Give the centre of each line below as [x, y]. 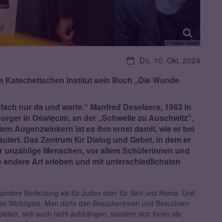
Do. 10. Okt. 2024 [170, 60]
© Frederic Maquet [182, 43]
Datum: [139, 60]
